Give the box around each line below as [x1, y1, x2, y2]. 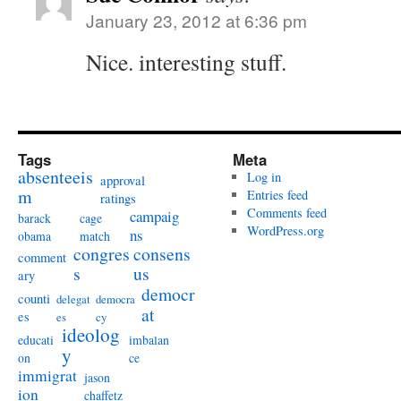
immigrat [18, 365, 77, 386]
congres [73, 242, 130, 266]
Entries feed [246, 186, 308, 203]
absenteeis [18, 165, 93, 189]
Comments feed [246, 204, 327, 221]
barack [18, 209, 51, 226]
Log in [246, 168, 281, 185]
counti [18, 290, 50, 307]
